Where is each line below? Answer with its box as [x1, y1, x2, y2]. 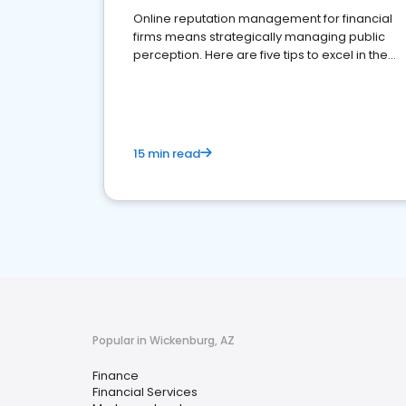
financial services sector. [133, 64, 279, 82]
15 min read [133, 145, 200, 162]
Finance [92, 367, 139, 384]
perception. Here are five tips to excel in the [133, 46, 388, 63]
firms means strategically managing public [133, 28, 385, 45]
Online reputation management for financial [133, 10, 392, 27]
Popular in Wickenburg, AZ [92, 333, 235, 348]
